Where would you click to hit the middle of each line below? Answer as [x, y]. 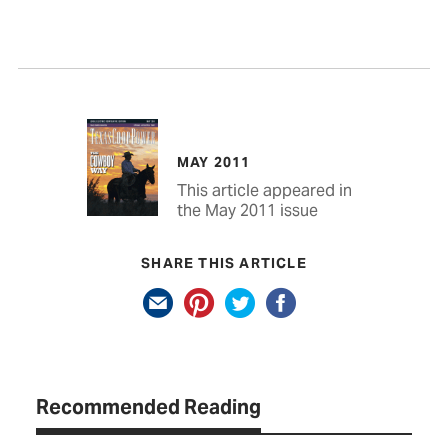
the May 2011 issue [247, 210]
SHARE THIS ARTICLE [224, 262]
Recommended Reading [148, 406]
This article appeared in [264, 190]
